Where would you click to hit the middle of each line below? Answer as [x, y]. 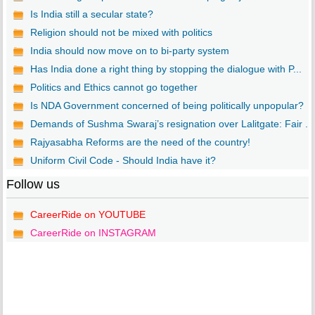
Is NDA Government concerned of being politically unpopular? [167, 106]
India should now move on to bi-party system [129, 51]
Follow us [33, 185]
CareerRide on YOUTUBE [88, 215]
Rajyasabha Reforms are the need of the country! [140, 142]
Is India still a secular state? [91, 14]
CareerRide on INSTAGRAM [93, 233]
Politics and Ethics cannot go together [114, 88]
